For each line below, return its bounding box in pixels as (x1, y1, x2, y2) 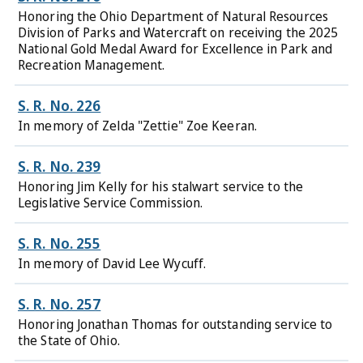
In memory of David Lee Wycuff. (18, 254, 206, 272)
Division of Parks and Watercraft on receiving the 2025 (18, 23, 339, 41)
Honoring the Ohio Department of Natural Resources (18, 7, 328, 25)
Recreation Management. (18, 56, 165, 74)
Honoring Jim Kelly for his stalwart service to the (18, 177, 304, 195)
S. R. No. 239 (18, 156, 101, 176)
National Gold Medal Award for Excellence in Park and (18, 40, 333, 58)
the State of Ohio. (18, 331, 120, 349)
